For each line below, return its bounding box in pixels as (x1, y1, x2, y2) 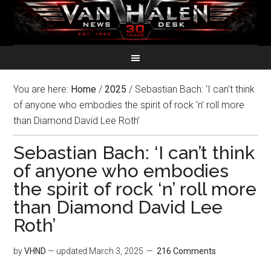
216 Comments (157, 246, 217, 256)
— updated (46, 246, 90, 256)
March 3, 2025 (89, 246, 144, 256)
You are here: (13, 83, 71, 95)
